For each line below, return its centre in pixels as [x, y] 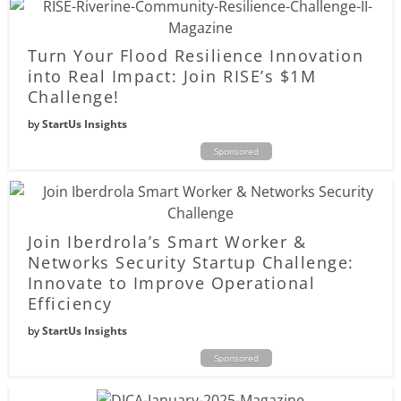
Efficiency [70, 303]
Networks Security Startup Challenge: [191, 262]
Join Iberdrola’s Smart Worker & [166, 241]
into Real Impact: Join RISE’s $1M [171, 77]
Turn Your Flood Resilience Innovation [195, 56]
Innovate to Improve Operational [171, 282]
